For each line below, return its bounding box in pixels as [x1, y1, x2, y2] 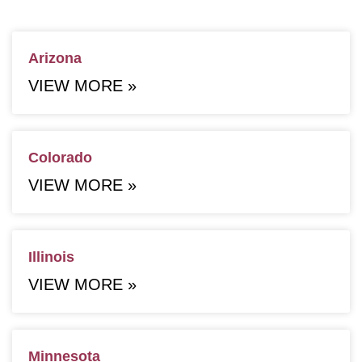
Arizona [28, 49, 82, 66]
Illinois [28, 248, 74, 265]
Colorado [28, 149, 92, 166]
